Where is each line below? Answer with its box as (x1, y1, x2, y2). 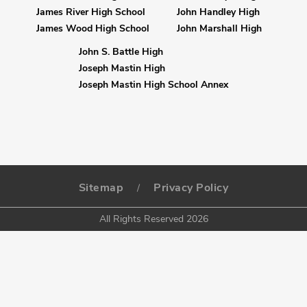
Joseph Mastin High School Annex (78, 77, 228, 91)
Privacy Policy (153, 180, 229, 195)
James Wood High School (36, 21, 150, 35)
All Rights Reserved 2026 (99, 212, 208, 225)
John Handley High (177, 5, 260, 19)
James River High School (36, 5, 146, 19)
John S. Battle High (78, 45, 163, 58)
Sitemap (78, 180, 124, 195)
